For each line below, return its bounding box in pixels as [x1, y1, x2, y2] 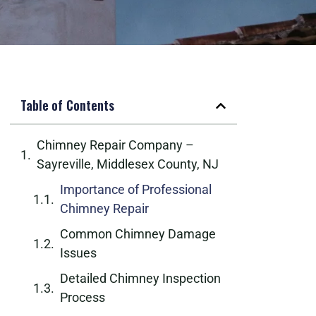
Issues [60, 245, 97, 260]
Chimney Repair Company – [37, 138, 194, 152]
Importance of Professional [60, 182, 212, 197]
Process [60, 290, 105, 305]
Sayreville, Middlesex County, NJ [37, 157, 219, 171]
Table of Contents [20, 96, 114, 114]
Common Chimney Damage [60, 226, 216, 241]
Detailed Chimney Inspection [60, 271, 221, 286]
